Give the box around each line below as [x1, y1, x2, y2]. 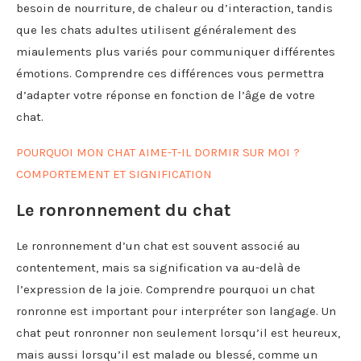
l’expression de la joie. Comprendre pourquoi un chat [16, 281, 315, 297]
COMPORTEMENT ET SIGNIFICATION [16, 166, 212, 181]
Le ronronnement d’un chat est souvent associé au [16, 238, 301, 253]
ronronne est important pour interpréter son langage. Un [16, 303, 336, 318]
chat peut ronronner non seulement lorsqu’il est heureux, [16, 325, 340, 340]
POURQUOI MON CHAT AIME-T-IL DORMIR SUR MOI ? [16, 144, 300, 160]
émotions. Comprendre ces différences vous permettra [16, 65, 324, 81]
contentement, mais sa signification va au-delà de [16, 259, 301, 275]
